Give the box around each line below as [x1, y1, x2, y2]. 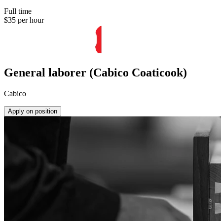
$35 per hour [4, 16, 44, 25]
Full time [4, 7, 32, 16]
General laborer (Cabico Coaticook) [4, 66, 187, 79]
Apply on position [8, 108, 57, 115]
